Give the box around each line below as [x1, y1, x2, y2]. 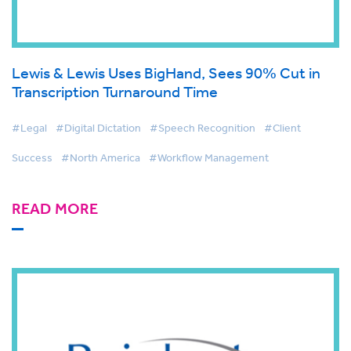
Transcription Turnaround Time [12, 81, 218, 100]
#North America [61, 150, 140, 165]
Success [12, 150, 52, 165]
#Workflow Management [149, 150, 269, 165]
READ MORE [12, 198, 98, 219]
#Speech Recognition [150, 120, 255, 135]
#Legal [12, 120, 47, 135]
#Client [264, 120, 301, 135]
